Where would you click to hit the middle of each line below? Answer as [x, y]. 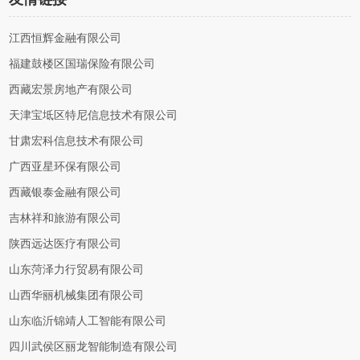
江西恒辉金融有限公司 [65, 38]
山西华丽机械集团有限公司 [77, 295]
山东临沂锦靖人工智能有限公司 [88, 321]
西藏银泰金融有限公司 [65, 192]
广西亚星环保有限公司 [65, 167]
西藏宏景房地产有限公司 [71, 90]
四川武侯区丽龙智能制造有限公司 [94, 347]
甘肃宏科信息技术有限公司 [77, 141]
